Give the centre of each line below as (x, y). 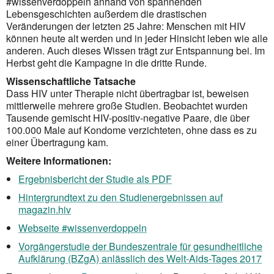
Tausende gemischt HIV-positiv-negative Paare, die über (128, 117)
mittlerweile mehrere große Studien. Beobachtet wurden (127, 105)
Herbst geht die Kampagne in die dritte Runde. (106, 62)
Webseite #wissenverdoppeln (83, 228)
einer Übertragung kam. (57, 142)
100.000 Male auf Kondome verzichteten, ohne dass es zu (131, 130)
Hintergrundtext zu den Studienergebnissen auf (120, 197)
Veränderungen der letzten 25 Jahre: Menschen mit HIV (126, 26)
